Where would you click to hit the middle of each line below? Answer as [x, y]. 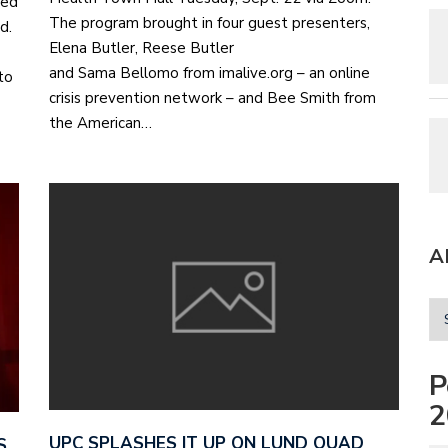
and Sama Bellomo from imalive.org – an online [209, 72]
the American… [100, 122]
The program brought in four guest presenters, [209, 22]
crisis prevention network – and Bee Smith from [212, 97]
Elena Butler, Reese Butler [141, 47]
